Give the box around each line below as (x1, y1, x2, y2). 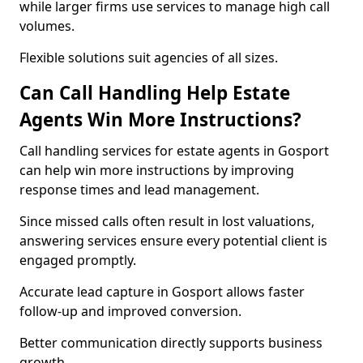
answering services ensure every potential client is (19, 232, 327, 250)
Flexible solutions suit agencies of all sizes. (19, 49, 278, 66)
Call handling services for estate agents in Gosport (19, 142, 329, 160)
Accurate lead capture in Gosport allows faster (19, 283, 305, 301)
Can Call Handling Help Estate (19, 80, 290, 105)
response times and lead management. (19, 181, 259, 199)
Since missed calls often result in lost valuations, (19, 212, 314, 230)
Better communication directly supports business (19, 334, 322, 352)
